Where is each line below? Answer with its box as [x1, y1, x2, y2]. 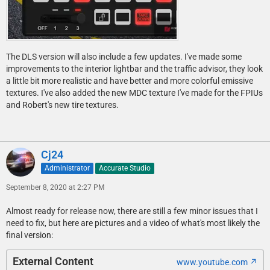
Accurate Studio [99, 163, 151, 172]
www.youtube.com [177, 257, 248, 268]
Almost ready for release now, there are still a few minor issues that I [6, 206, 258, 216]
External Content [13, 255, 93, 268]
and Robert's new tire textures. [6, 100, 119, 110]
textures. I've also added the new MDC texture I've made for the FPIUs [6, 88, 263, 98]
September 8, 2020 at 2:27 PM [6, 183, 104, 192]
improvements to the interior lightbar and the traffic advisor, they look [6, 64, 263, 74]
